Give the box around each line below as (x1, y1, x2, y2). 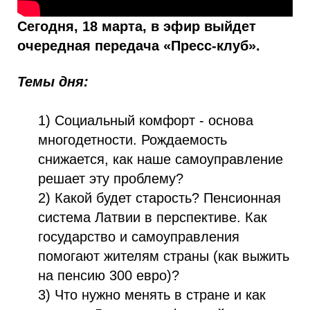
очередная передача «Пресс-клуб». (17, 37, 260, 53)
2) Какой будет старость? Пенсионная (38, 190, 281, 206)
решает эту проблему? (38, 170, 183, 186)
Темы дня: (17, 73, 89, 89)
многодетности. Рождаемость (38, 131, 227, 147)
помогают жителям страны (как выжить (38, 248, 289, 264)
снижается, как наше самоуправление (38, 151, 283, 167)
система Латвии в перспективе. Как (38, 209, 267, 225)
